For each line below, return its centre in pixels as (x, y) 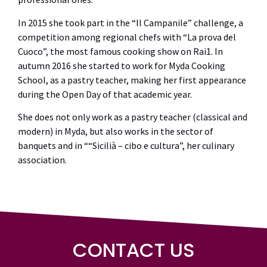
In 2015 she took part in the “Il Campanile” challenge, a (131, 22)
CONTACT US (133, 250)
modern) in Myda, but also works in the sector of (116, 131)
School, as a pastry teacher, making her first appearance (132, 80)
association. (43, 159)
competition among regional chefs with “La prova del (127, 37)
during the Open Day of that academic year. (105, 94)
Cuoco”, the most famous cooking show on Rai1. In (120, 51)
